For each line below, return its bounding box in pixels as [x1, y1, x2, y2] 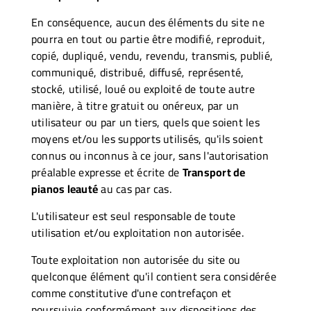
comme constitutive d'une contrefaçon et [31, 282, 232, 303]
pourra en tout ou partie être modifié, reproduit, [31, 28, 265, 49]
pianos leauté [31, 178, 99, 199]
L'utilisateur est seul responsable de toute [31, 205, 236, 226]
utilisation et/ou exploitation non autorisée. [31, 221, 244, 243]
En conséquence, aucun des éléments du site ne [31, 11, 264, 33]
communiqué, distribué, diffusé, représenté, [31, 61, 244, 83]
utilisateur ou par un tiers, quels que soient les [31, 111, 260, 133]
